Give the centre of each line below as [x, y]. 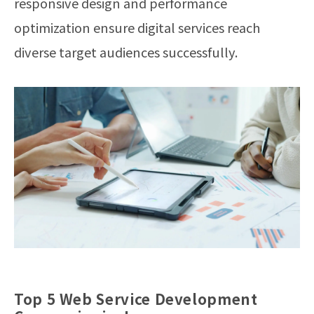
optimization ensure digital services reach [137, 28]
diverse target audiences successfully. [126, 52]
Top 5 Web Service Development [136, 298]
